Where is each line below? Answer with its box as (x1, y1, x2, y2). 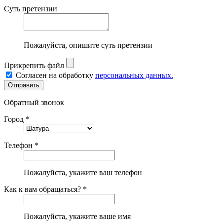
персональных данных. (95, 71, 173, 79)
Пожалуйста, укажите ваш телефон (24, 168, 142, 177)
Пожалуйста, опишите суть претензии (24, 40, 152, 49)
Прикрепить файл (4, 61, 64, 70)
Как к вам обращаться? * (4, 184, 87, 193)
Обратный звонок (4, 98, 64, 107)
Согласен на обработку (16, 71, 95, 79)
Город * (4, 114, 30, 123)
